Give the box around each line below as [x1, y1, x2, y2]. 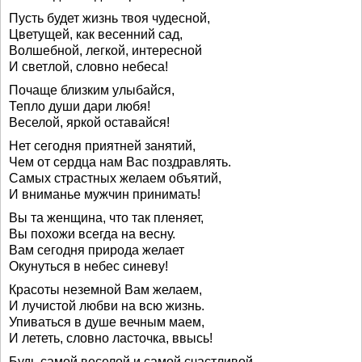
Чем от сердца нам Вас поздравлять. [9, 155, 231, 169]
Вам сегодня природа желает [9, 243, 184, 257]
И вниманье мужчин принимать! [9, 187, 200, 201]
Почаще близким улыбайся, [9, 83, 175, 97]
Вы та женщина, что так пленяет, [9, 211, 204, 225]
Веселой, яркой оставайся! [9, 116, 170, 129]
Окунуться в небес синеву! [9, 259, 168, 273]
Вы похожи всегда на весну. [9, 227, 175, 241]
